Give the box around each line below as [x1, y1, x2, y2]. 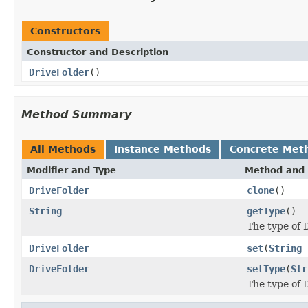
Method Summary [21, 107, 131, 121]
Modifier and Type [27, 164, 116, 175]
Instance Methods [114, 143, 211, 155]
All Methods [30, 143, 96, 155]
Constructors [30, 25, 100, 36]
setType [247, 263, 285, 274]
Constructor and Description [27, 46, 168, 57]
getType [247, 205, 285, 217]
